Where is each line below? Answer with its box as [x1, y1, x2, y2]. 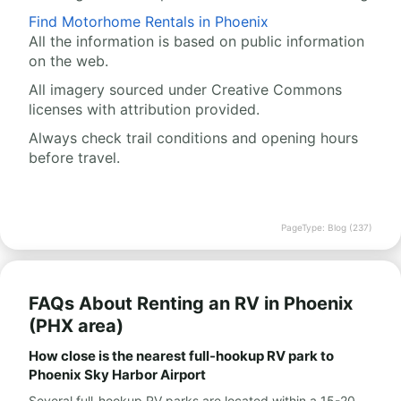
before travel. [29, 149, 120, 167]
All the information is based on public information [29, 32, 364, 51]
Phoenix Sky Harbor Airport [29, 366, 206, 384]
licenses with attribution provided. [29, 100, 260, 119]
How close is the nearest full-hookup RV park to [29, 347, 334, 365]
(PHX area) [29, 315, 124, 337]
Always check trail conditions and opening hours [29, 129, 358, 148]
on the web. [29, 52, 108, 71]
